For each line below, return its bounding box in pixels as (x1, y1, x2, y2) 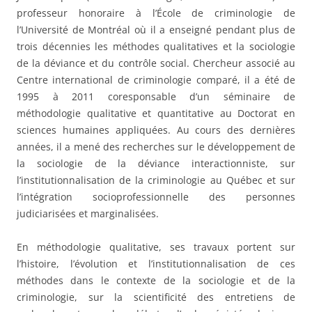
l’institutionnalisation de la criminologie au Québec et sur (17, 173, 295, 187)
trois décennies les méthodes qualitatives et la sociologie (17, 39, 295, 53)
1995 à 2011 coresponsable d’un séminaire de (17, 89, 295, 103)
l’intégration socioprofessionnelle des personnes (17, 189, 295, 203)
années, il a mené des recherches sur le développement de (17, 139, 295, 153)
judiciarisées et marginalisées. (17, 206, 159, 220)
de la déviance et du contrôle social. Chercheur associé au (17, 56, 295, 70)
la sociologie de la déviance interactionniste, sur (17, 156, 295, 170)
